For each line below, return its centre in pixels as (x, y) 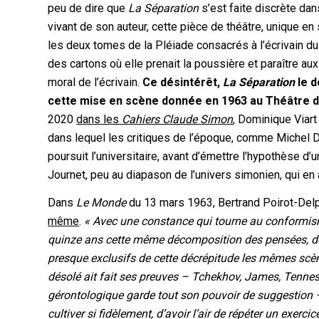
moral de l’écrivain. (95, 82)
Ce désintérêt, (183, 82)
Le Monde (103, 203)
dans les (99, 119)
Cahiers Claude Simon (178, 119)
